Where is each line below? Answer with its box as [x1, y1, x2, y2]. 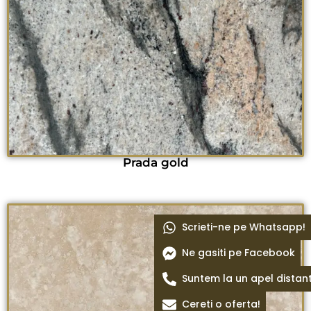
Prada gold [122, 155, 189, 169]
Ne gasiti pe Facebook [182, 246, 295, 260]
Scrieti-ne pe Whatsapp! [182, 220, 305, 234]
